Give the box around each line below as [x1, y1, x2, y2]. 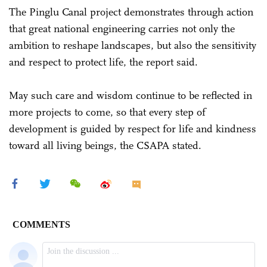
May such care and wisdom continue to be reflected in [9, 88, 252, 102]
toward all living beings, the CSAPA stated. [9, 138, 201, 152]
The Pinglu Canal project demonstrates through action [9, 5, 253, 18]
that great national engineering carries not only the [9, 21, 235, 35]
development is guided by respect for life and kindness [9, 122, 256, 135]
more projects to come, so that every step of [9, 105, 206, 119]
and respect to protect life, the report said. [9, 55, 201, 69]
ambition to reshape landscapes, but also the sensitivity [9, 38, 256, 52]
